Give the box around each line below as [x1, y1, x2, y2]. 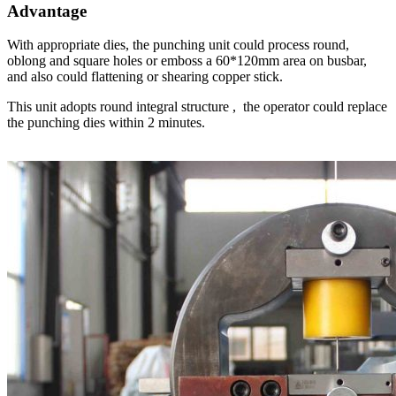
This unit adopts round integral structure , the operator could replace [7, 99, 387, 115]
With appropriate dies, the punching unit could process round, [7, 37, 349, 53]
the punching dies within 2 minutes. [7, 115, 205, 131]
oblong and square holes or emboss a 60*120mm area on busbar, [7, 53, 367, 69]
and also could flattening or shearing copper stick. [7, 69, 283, 85]
